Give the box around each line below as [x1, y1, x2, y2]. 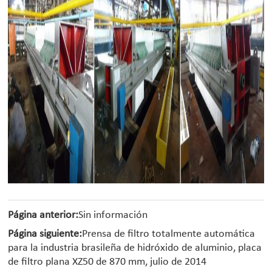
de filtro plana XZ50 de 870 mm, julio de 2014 [8, 256, 207, 268]
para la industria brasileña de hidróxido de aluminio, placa [8, 242, 262, 254]
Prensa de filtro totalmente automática [82, 228, 256, 240]
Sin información [78, 209, 148, 222]
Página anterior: [8, 209, 79, 222]
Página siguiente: [8, 228, 83, 240]
